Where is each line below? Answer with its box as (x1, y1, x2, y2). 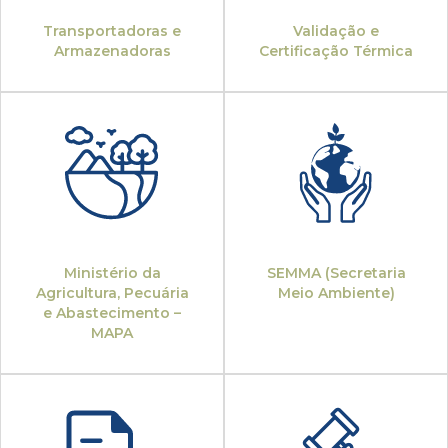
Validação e (293, 22, 379, 41)
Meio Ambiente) (277, 284, 395, 303)
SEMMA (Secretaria (266, 264, 406, 283)
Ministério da (63, 264, 161, 283)
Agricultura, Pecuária (35, 284, 189, 303)
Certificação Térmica (259, 42, 413, 61)
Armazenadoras (53, 42, 171, 61)
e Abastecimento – (43, 304, 181, 323)
